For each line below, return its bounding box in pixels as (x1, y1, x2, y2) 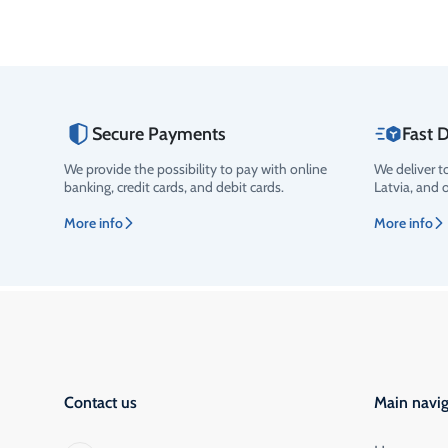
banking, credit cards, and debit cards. (64, 177, 284, 196)
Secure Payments (92, 122, 226, 145)
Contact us (64, 392, 137, 412)
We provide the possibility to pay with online (64, 159, 327, 178)
